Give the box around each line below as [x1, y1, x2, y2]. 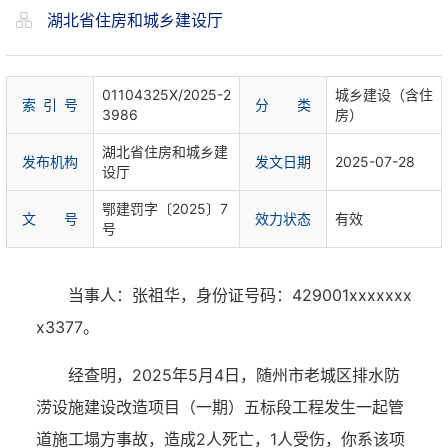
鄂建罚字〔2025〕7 [102, 200, 228, 217]
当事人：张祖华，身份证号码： [68, 285, 292, 305]
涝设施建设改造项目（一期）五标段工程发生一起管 [36, 397, 404, 417]
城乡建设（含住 [335, 86, 433, 103]
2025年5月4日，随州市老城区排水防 [132, 365, 400, 385]
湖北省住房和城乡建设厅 [42, 10, 223, 30]
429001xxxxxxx [292, 285, 412, 305]
